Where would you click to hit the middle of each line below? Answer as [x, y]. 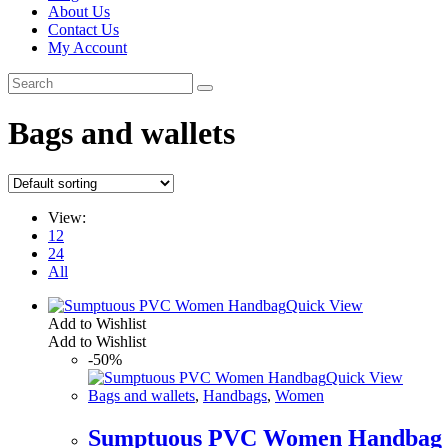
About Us [79, 11]
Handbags [235, 395]
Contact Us [83, 29]
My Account [87, 47]
